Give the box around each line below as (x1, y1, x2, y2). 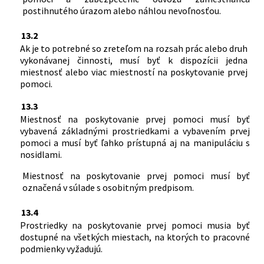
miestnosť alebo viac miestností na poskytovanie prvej (19, 65, 247, 78)
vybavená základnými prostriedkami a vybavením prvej (19, 124, 250, 137)
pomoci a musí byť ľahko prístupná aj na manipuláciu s (19, 136, 250, 148)
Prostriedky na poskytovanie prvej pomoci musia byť (19, 219, 250, 231)
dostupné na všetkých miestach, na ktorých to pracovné (19, 230, 250, 243)
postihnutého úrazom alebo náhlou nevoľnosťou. (22, 4, 221, 16)
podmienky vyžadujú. (19, 242, 103, 255)
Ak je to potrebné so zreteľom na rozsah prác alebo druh (19, 42, 247, 54)
